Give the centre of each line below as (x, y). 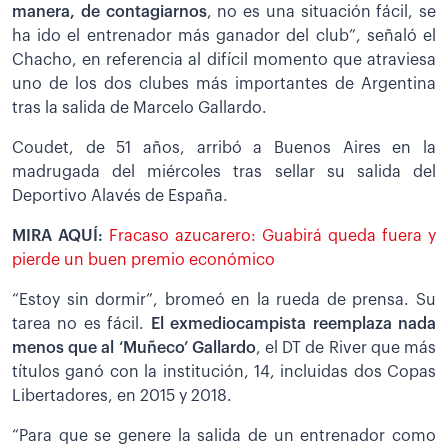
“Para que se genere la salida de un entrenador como (224, 435)
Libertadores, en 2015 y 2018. (122, 395)
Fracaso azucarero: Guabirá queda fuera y (272, 235)
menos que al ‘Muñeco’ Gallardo (134, 347)
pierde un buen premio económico (143, 259)
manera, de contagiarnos (109, 11)
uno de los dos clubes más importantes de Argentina (224, 83)
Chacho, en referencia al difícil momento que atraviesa (224, 59)
